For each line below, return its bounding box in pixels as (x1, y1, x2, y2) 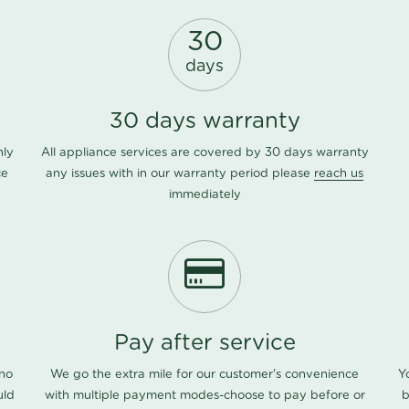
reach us (314, 168, 363, 181)
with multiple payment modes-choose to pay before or (44, 390, 365, 403)
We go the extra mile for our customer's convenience (50, 369, 359, 382)
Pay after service (113, 332, 296, 355)
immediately (168, 189, 241, 202)
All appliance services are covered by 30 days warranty (40, 147, 369, 160)
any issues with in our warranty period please (46, 168, 314, 181)
